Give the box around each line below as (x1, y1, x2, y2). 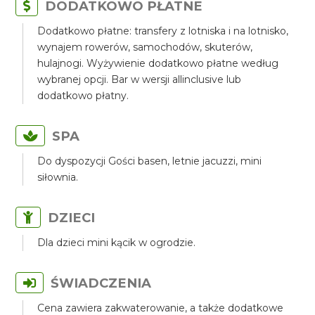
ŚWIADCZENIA (51, 275, 152, 291)
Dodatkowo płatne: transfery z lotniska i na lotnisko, (37, 25, 289, 37)
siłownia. (37, 171, 79, 184)
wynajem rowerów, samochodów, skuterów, (37, 41, 253, 53)
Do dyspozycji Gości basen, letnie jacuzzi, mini (37, 155, 262, 167)
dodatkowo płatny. (37, 89, 129, 102)
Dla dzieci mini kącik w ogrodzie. (37, 236, 196, 249)
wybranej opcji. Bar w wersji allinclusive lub (37, 73, 242, 86)
